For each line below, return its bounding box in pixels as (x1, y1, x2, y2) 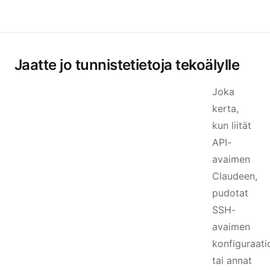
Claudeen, (212, 170, 257, 182)
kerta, (212, 102, 239, 115)
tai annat (212, 254, 252, 266)
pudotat (212, 187, 248, 199)
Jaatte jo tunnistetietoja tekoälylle (14, 56, 239, 74)
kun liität (212, 119, 251, 131)
